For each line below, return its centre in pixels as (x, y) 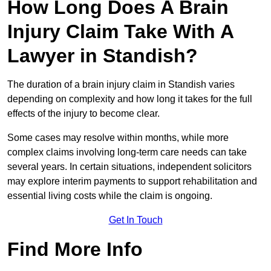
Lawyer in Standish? (103, 55)
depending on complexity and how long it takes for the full (130, 99)
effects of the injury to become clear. (83, 113)
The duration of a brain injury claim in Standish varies (121, 84)
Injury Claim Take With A (120, 31)
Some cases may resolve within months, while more (118, 137)
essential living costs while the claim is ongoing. (110, 195)
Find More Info (75, 249)
